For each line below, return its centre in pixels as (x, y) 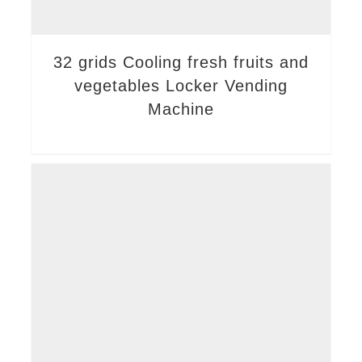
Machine (181, 109)
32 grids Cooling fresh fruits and (181, 63)
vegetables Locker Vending (181, 86)
